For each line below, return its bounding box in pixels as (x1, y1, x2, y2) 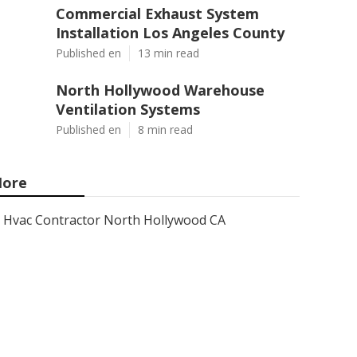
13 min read (138, 45, 199, 61)
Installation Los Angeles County (56, 23, 284, 42)
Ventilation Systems (56, 100, 200, 119)
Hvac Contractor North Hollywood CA (3, 211, 226, 229)
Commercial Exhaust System (56, 4, 259, 23)
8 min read (138, 122, 193, 137)
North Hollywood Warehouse (56, 80, 265, 100)
